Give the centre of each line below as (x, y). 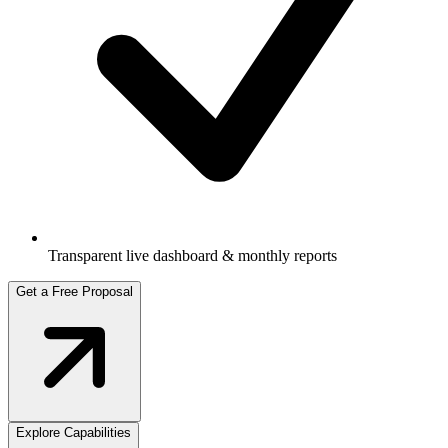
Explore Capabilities (73, 432)
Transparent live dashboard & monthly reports (192, 255)
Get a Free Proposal (74, 291)
